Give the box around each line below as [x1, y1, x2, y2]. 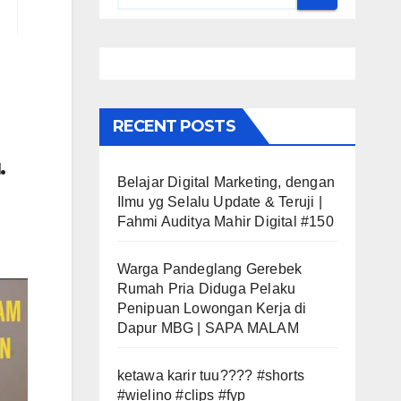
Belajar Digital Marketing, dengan [116, 175, 336, 191]
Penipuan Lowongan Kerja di [116, 301, 307, 317]
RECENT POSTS [112, 116, 235, 137]
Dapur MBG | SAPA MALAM [116, 320, 299, 337]
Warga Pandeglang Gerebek [116, 261, 303, 277]
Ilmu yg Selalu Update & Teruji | [116, 194, 322, 210]
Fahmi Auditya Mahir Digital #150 [116, 214, 334, 230]
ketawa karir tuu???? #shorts [116, 368, 305, 384]
